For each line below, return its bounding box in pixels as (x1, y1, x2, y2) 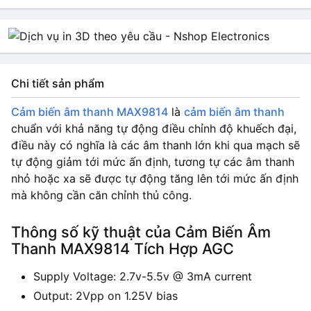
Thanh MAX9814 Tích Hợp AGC (11, 239, 234, 258)
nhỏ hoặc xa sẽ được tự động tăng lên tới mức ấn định (11, 171, 299, 185)
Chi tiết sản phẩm (11, 76, 104, 90)
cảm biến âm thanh (184, 105, 285, 119)
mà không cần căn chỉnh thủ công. (11, 188, 192, 202)
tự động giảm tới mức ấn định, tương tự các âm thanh (11, 155, 294, 169)
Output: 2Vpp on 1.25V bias (33, 288, 178, 303)
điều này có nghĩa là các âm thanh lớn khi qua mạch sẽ (11, 138, 300, 152)
